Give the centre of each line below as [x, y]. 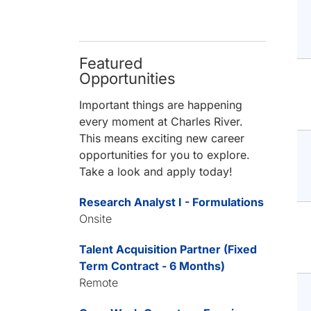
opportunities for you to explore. [165, 155]
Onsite [96, 219]
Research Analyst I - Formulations [172, 202]
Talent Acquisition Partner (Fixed [168, 249]
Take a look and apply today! [156, 171]
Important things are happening [161, 105]
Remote [99, 283]
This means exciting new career [162, 138]
